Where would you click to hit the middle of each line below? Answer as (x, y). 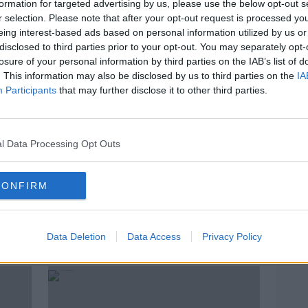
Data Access (154, 236)
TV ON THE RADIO (87, 216)
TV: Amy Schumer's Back (155, 200)
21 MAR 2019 (76, 231)
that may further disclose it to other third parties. (162, 90)
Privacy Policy (232, 236)
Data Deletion (76, 236)
